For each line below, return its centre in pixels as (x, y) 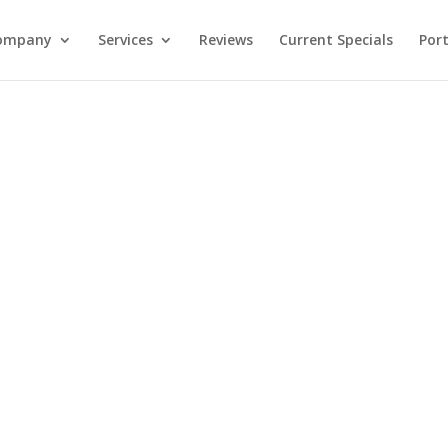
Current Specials (335, 39)
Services (125, 39)
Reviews (225, 39)
